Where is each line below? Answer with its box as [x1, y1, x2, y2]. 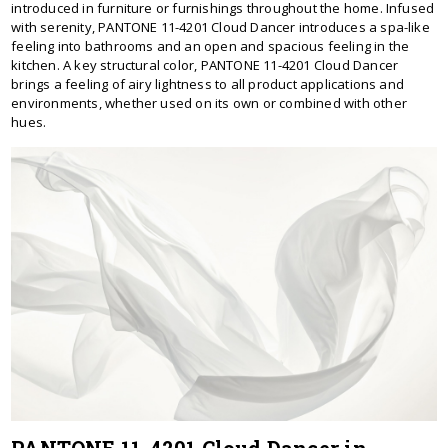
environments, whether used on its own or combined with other [11, 93, 407, 112]
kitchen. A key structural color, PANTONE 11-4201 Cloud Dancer [11, 55, 399, 74]
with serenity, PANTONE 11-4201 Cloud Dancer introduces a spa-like [11, 17, 430, 36]
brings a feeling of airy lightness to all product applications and [11, 74, 405, 93]
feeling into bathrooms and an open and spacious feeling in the [11, 36, 410, 55]
